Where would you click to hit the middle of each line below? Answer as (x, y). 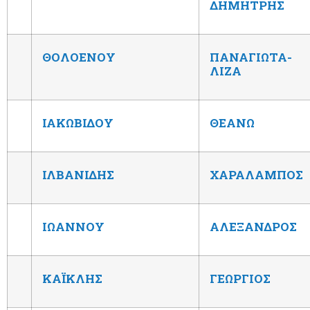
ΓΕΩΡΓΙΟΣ (240, 278)
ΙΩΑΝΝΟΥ (73, 226)
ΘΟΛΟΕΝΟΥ (79, 57)
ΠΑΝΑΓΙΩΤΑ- (251, 57)
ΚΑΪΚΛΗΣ (72, 278)
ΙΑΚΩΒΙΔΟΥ (78, 122)
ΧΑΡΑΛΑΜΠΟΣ (256, 174)
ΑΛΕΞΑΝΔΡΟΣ (253, 226)
